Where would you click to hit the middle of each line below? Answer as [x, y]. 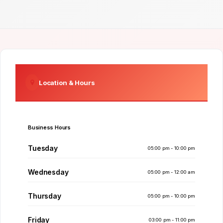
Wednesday [48, 172]
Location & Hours [67, 82]
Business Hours [49, 127]
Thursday [45, 196]
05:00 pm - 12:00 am [171, 172]
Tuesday [43, 148]
